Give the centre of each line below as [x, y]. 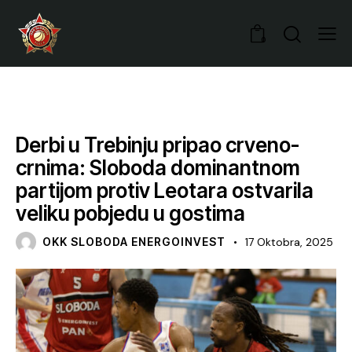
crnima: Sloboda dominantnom [158, 168]
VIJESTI [48, 117]
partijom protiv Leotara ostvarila [165, 191]
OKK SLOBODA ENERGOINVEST [134, 242]
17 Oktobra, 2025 [290, 242]
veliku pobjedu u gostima [130, 214]
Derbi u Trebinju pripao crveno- [158, 145]
